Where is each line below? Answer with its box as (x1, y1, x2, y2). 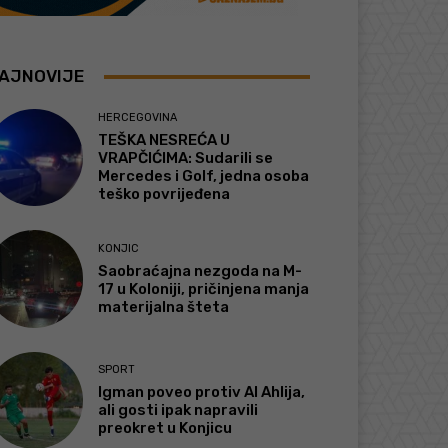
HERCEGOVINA (98, 111, 178, 125)
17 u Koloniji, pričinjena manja (98, 279, 310, 298)
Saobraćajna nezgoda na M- (98, 261, 303, 280)
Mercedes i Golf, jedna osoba (98, 167, 310, 186)
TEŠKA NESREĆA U (98, 131, 231, 150)
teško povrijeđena (98, 185, 231, 204)
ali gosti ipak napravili (98, 400, 259, 419)
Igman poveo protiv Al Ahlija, (98, 382, 306, 401)
